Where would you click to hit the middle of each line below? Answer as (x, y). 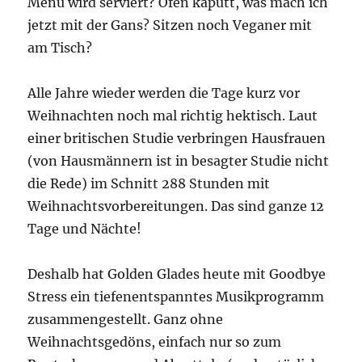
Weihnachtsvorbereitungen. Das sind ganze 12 (176, 206)
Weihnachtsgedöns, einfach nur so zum (155, 341)
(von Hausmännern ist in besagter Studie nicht (179, 160)
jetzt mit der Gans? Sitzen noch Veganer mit (170, 25)
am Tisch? (60, 47)
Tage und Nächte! (85, 228)
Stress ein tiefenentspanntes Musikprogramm (176, 296)
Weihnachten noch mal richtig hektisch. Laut (173, 115)
